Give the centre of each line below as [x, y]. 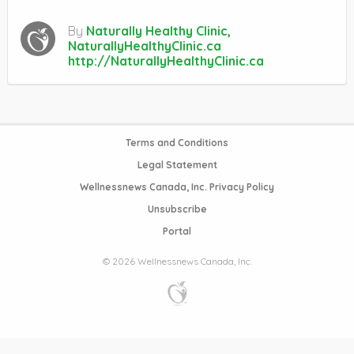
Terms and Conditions [177, 142]
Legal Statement [177, 164]
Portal [177, 231]
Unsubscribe [177, 209]
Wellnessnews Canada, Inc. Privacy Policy [177, 186]
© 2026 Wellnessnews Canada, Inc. [177, 261]
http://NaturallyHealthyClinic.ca [166, 60]
